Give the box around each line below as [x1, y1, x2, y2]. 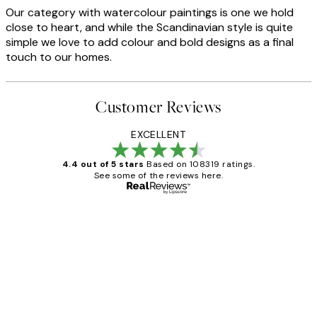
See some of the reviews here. [93, 170, 224, 182]
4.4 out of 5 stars [62, 158, 144, 171]
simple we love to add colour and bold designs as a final [6, 35, 294, 50]
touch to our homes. [6, 50, 112, 65]
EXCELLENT [131, 128, 186, 142]
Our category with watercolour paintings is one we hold [6, 5, 294, 21]
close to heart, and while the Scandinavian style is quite [6, 20, 293, 35]
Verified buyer [227, 209, 289, 221]
